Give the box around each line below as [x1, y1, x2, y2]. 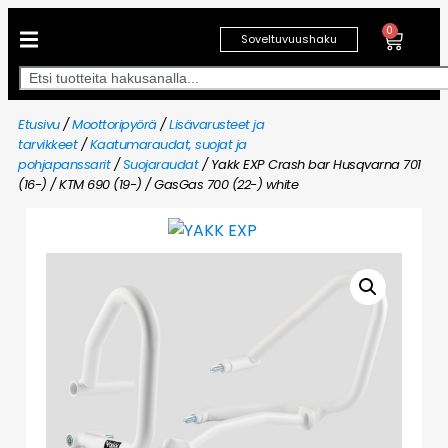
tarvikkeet [18, 135, 77, 154]
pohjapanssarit [18, 155, 110, 174]
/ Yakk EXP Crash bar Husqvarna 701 [198, 155, 421, 174]
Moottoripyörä [72, 115, 157, 134]
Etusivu [18, 115, 60, 134]
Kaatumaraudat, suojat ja [89, 135, 247, 154]
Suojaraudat [122, 155, 198, 174]
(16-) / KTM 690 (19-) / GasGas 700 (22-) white [18, 175, 298, 194]
